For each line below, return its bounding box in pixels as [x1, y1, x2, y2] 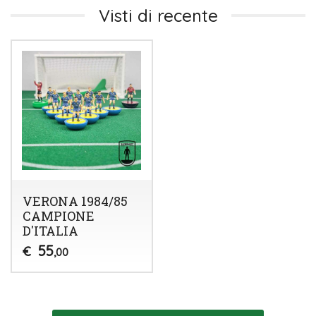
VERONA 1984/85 [22, 192, 128, 209]
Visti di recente [98, 5, 218, 27]
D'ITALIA [22, 221, 78, 239]
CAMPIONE [22, 207, 95, 224]
